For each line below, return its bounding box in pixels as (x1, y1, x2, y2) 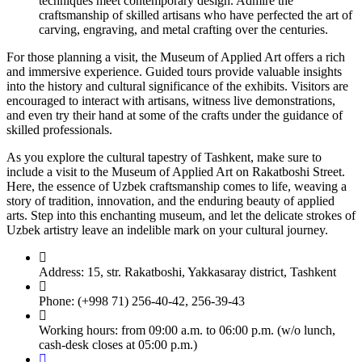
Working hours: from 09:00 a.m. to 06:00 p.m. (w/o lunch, (39, 322, 335, 337)
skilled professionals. (6, 122, 112, 137)
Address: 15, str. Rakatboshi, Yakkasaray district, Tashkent (39, 264, 336, 279)
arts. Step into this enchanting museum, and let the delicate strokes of (6, 208, 356, 222)
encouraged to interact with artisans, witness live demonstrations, (6, 93, 335, 107)
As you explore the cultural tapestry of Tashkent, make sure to (6, 149, 322, 164)
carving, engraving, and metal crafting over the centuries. (39, 22, 328, 36)
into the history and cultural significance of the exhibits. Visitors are (6, 78, 348, 93)
